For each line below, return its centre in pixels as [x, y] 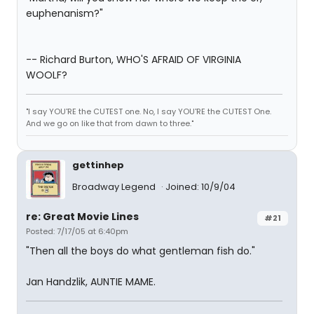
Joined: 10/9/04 [200, 187]
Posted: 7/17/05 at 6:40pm [77, 231]
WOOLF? [47, 75]
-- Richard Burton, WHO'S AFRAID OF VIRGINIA [134, 60]
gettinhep [98, 165]
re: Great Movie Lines [82, 217]
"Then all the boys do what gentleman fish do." [141, 251]
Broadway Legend [115, 187]
